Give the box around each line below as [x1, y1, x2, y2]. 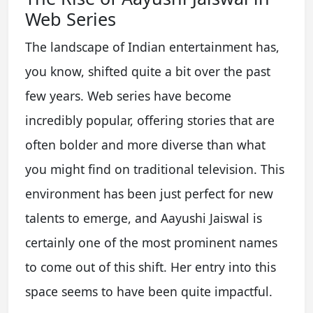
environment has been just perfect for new [25, 184, 273, 202]
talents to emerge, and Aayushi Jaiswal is [25, 209, 262, 226]
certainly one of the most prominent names [25, 233, 277, 251]
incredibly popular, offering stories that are [25, 111, 275, 129]
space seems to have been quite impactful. [25, 282, 272, 300]
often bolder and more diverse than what [25, 136, 265, 153]
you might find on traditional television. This [25, 160, 284, 177]
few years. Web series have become [25, 87, 231, 104]
